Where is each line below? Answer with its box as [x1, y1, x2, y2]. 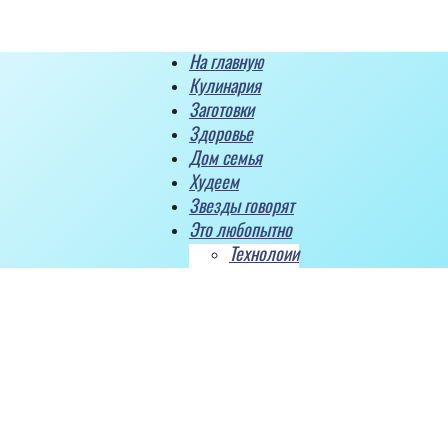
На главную [189, 48, 263, 74]
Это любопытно [189, 216, 292, 242]
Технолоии [229, 240, 299, 266]
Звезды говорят [189, 192, 294, 218]
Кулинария [189, 72, 261, 98]
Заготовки [189, 96, 254, 122]
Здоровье [189, 120, 253, 146]
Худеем [189, 168, 239, 194]
